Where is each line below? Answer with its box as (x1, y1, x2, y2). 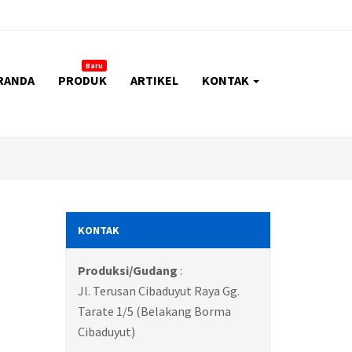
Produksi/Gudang (78, 262, 180, 278)
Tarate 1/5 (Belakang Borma (78, 302, 231, 319)
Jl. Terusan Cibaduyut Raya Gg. (78, 282, 240, 299)
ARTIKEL (130, 72, 178, 88)
